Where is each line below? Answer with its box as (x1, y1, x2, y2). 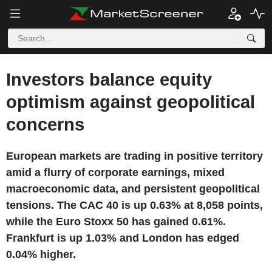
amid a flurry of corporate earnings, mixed (6, 166, 225, 178)
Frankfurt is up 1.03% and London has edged (6, 232, 239, 244)
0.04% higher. (6, 248, 76, 260)
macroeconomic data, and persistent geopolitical (6, 183, 260, 195)
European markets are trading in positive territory (6, 150, 263, 162)
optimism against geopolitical (6, 92, 255, 112)
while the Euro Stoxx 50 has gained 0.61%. (6, 216, 226, 228)
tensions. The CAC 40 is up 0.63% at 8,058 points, (6, 199, 263, 211)
